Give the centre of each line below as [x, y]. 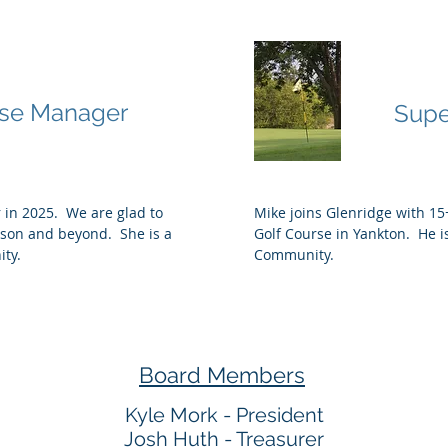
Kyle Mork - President [224, 415]
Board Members [222, 375]
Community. [294, 254]
